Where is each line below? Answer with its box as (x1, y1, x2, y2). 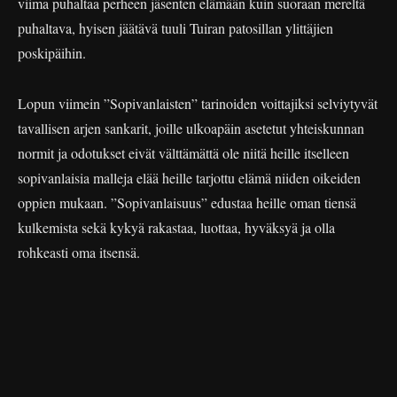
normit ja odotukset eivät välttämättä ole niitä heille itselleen (18, 143, 349, 162)
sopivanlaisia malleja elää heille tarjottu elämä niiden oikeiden (18, 167, 361, 187)
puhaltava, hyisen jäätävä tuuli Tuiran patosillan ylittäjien (18, 18, 333, 37)
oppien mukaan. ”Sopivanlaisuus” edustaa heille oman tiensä (18, 192, 356, 212)
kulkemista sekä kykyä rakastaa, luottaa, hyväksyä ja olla (18, 217, 335, 237)
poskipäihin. (18, 43, 86, 62)
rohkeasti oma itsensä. (18, 242, 140, 261)
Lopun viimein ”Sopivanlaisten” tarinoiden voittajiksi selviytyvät (18, 93, 378, 113)
